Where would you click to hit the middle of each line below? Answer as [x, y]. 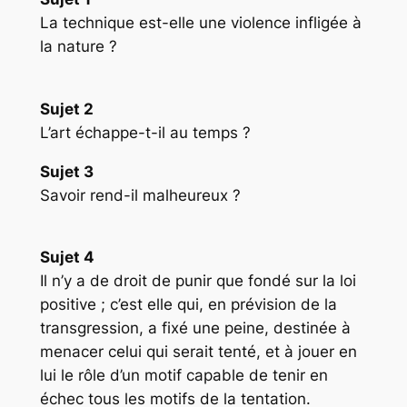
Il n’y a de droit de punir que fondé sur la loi [198, 281]
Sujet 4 [67, 258]
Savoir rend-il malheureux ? [140, 195]
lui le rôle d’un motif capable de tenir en [184, 376]
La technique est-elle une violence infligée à [200, 23]
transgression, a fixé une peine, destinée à [195, 328]
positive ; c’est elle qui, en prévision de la [188, 305]
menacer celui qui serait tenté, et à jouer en [198, 352]
